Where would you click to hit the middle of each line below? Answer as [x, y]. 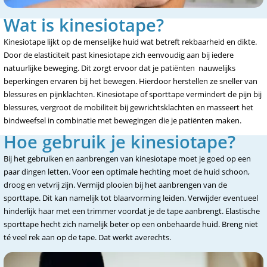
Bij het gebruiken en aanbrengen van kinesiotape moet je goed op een [127, 159]
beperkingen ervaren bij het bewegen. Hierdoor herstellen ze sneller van [131, 81]
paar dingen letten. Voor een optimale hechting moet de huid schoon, [127, 172]
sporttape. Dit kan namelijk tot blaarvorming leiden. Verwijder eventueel [131, 198]
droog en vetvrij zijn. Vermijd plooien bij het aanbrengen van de [115, 185]
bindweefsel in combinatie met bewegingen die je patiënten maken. [122, 120]
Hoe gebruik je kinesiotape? [119, 142]
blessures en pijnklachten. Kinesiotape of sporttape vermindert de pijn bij [133, 94]
